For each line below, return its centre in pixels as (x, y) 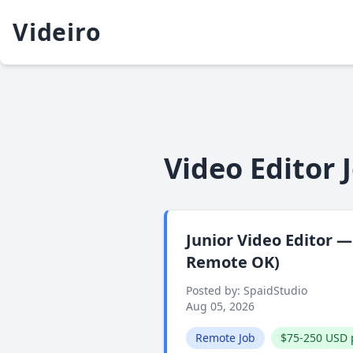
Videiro (57, 32)
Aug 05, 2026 (220, 306)
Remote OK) (233, 262)
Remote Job (225, 338)
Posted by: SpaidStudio (247, 290)
